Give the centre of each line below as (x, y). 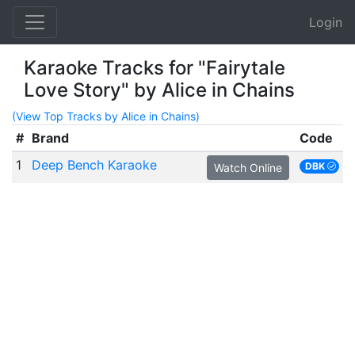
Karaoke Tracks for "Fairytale (155, 68)
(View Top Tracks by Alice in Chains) (106, 116)
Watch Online (248, 168)
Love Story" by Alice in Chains (159, 90)
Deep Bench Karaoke (94, 165)
